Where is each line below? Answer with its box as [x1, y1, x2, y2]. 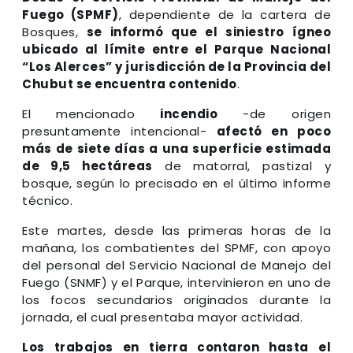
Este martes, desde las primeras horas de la [22, 222, 331, 240]
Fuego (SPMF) [22, 6, 119, 24]
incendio [160, 106, 218, 123]
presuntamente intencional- [22, 123, 217, 140]
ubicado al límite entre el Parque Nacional [22, 41, 331, 58]
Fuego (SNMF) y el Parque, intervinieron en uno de [22, 274, 331, 292]
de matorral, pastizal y [152, 158, 332, 175]
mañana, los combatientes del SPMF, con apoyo [22, 240, 331, 257]
